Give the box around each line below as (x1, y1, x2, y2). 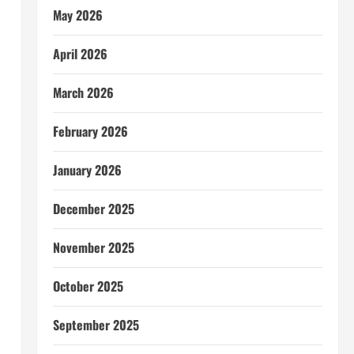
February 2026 (52, 122, 128, 141)
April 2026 (52, 44, 107, 63)
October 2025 (52, 277, 123, 296)
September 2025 (52, 315, 139, 334)
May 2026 (52, 6, 103, 24)
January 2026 (52, 160, 122, 179)
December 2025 (52, 199, 134, 218)
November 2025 (52, 238, 134, 257)
